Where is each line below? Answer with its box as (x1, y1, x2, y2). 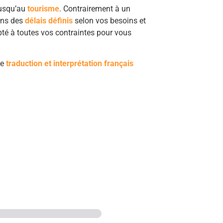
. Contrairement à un (59, 4, 130, 14)
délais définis (25, 16, 73, 26)
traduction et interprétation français (6, 59, 133, 69)
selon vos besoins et (73, 16, 146, 26)
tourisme (27, 4, 59, 14)
